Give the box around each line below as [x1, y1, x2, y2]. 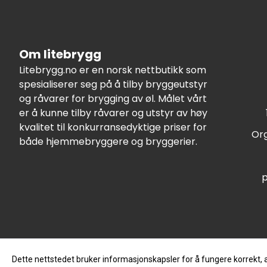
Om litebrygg [19, 45, 101, 63]
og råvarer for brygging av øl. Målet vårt [19, 91, 207, 105]
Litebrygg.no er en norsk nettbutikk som [19, 63, 206, 77]
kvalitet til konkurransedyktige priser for [19, 120, 207, 134]
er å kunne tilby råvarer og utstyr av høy [19, 105, 207, 120]
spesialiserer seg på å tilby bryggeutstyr [19, 77, 207, 91]
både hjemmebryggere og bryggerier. [19, 134, 197, 148]
